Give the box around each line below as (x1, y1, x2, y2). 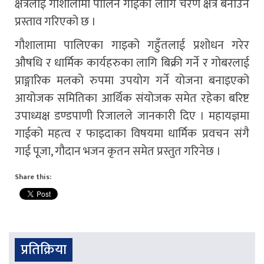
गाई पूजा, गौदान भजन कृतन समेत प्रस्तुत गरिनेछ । (15, 141, 221, 161)
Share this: (15, 170, 51, 183)
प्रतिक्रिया (21, 237, 67, 262)
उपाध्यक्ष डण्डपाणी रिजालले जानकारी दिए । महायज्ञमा (15, 105, 249, 126)
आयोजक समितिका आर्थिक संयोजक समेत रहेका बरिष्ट (15, 88, 249, 108)
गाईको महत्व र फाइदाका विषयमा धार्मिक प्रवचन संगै (15, 123, 249, 144)
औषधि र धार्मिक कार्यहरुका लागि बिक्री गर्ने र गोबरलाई (15, 52, 249, 73)
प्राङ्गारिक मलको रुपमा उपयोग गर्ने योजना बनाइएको (15, 70, 249, 91)
